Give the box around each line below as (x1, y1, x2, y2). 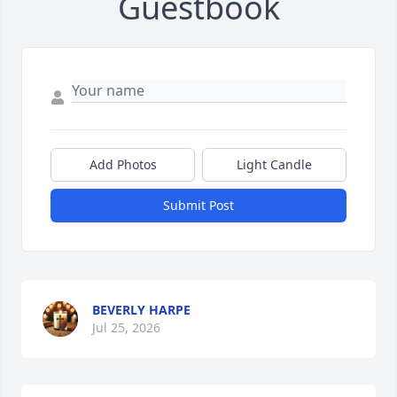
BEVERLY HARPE (92, 301, 191, 319)
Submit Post (163, 197, 234, 214)
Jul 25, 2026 (92, 319, 160, 337)
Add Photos (89, 156, 157, 174)
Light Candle (237, 156, 312, 174)
